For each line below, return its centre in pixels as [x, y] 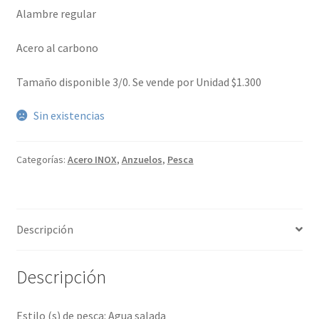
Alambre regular [56, 14]
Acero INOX [92, 159]
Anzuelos [142, 159]
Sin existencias [69, 116]
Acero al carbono [57, 47]
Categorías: [42, 159]
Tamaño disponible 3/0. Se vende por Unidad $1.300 [138, 82]
